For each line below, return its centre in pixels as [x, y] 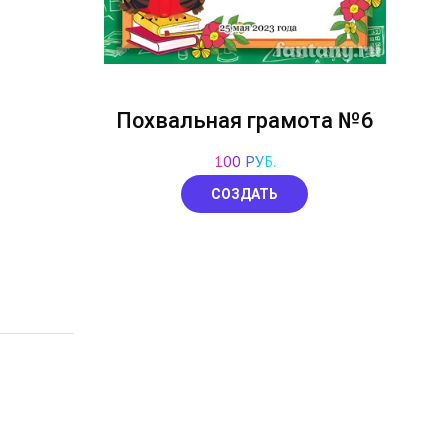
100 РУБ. [244, 161]
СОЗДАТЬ [245, 194]
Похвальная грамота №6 [244, 121]
